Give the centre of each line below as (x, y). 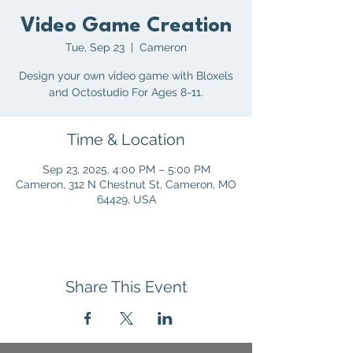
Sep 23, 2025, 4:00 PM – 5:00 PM (126, 169)
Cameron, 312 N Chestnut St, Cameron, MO (126, 184)
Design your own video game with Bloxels (126, 76)
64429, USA (126, 199)
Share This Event (126, 287)
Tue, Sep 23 (95, 47)
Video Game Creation (126, 26)
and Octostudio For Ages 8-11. (126, 92)
